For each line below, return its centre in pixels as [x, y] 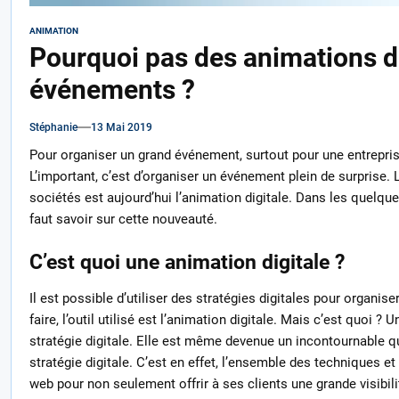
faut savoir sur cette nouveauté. [123, 220]
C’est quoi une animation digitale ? [187, 261]
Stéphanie [53, 128]
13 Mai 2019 [121, 128]
